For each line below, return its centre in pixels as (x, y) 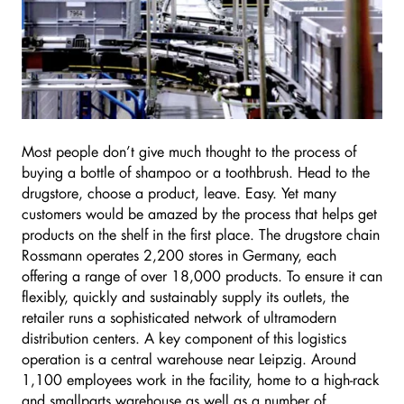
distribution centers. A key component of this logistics (184, 337)
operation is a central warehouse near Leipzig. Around (189, 358)
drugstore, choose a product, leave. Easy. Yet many (179, 192)
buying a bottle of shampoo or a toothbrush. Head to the (196, 171)
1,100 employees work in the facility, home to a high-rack (201, 379)
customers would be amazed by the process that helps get (199, 213)
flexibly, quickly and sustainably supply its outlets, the (185, 296)
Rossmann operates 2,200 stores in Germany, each (179, 254)
